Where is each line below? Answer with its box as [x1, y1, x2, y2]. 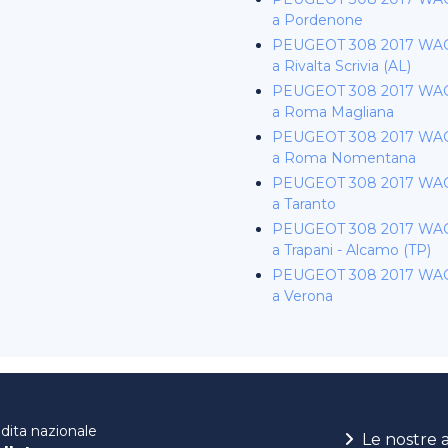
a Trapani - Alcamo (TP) [272, 241, 431, 259]
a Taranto [272, 195, 336, 213]
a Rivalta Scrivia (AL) [272, 57, 411, 75]
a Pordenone [272, 11, 363, 29]
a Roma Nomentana [272, 149, 416, 167]
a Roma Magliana [272, 103, 394, 121]
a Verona [272, 287, 333, 305]
